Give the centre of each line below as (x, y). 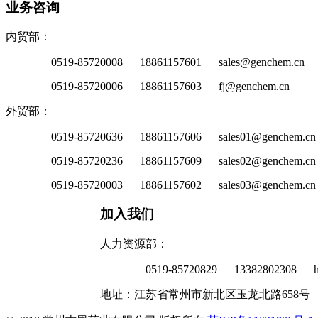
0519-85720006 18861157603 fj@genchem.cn (170, 87)
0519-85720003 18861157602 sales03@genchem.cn (183, 185)
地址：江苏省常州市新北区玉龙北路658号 (205, 294)
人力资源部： (134, 243)
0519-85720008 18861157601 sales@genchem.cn (178, 62)
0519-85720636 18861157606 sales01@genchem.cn (183, 137)
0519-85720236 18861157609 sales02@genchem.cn (183, 161)
